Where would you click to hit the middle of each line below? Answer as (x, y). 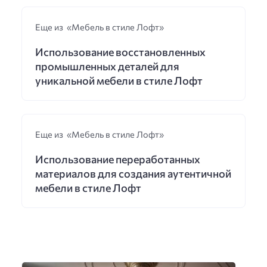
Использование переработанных (117, 159)
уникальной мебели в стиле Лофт (119, 80)
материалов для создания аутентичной (133, 173)
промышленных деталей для (107, 66)
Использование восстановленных (120, 52)
